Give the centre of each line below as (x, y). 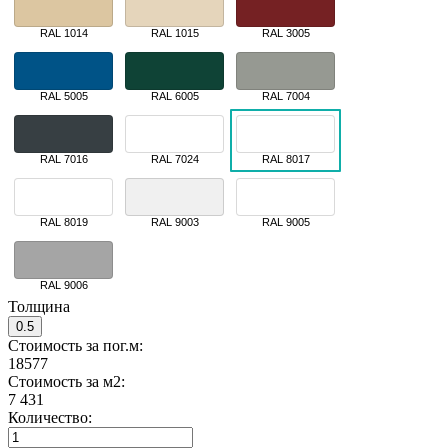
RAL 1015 (174, 32)
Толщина (39, 306)
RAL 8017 (285, 158)
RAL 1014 (63, 32)
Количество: (50, 417)
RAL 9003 (174, 221)
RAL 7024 (174, 158)
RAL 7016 (63, 158)
